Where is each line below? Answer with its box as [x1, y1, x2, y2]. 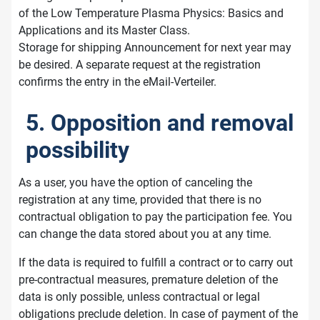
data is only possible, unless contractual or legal [19, 289, 260, 304]
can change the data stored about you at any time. [19, 226, 271, 241]
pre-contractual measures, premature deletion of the [19, 272, 278, 286]
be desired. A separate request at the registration [19, 57, 261, 71]
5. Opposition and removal [26, 109, 294, 136]
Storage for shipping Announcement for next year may [19, 40, 291, 54]
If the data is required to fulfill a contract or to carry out [19, 255, 293, 269]
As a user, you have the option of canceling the [19, 175, 252, 189]
